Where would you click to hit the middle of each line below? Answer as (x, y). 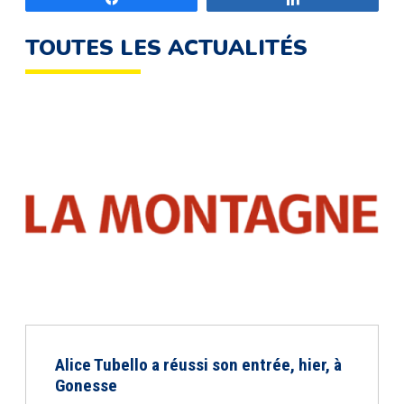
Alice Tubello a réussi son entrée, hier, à (198, 365)
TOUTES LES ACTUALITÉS (166, 48)
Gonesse (86, 386)
